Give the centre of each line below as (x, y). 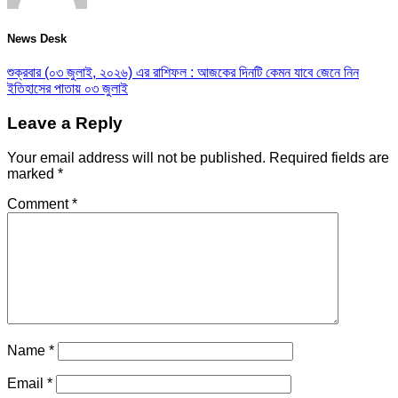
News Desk (37, 38)
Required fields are (329, 157)
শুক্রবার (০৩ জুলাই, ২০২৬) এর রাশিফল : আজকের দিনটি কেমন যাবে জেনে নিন (183, 73)
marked (32, 173)
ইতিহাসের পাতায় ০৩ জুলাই (68, 89)
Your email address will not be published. (136, 157)
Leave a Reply (65, 123)
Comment (40, 203)
